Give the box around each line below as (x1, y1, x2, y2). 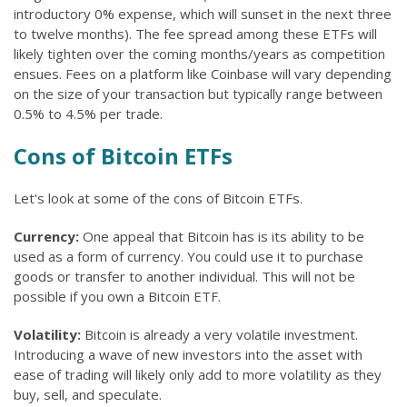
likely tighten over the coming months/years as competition (14, 45, 385, 63)
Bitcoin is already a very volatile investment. (81, 325, 358, 343)
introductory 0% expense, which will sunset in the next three (14, 5, 392, 23)
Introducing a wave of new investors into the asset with (14, 345, 362, 363)
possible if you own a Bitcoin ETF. (14, 287, 221, 305)
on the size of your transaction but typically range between (14, 84, 382, 103)
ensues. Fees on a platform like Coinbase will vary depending (14, 65, 392, 83)
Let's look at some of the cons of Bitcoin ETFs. (14, 189, 303, 207)
